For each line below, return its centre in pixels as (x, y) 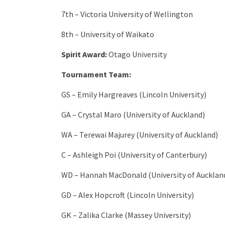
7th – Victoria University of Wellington (127, 14)
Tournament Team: (96, 75)
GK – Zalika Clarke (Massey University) (126, 215)
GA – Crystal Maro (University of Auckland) (133, 115)
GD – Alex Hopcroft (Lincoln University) (128, 195)
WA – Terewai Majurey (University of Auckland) (140, 135)
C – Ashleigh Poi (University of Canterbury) (134, 155)
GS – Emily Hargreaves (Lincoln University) (134, 95)
